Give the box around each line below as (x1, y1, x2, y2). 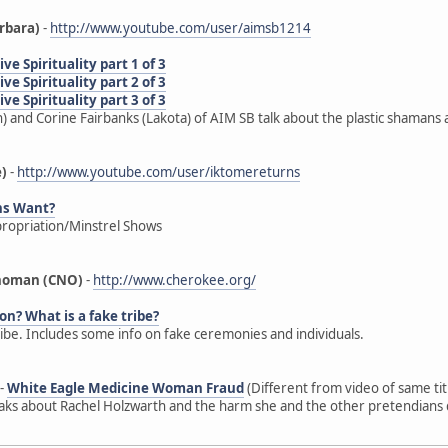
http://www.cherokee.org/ (93, 270, 256, 289)
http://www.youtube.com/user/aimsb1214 (50, 18, 311, 37)
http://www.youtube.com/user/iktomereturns (17, 162, 300, 181)
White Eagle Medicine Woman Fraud (7, 378, 244, 397)
